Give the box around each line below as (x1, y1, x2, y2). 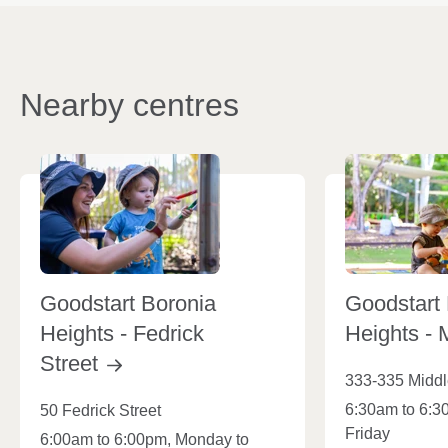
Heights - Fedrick (40, 320, 204, 346)
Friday (345, 424, 390, 442)
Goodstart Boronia (40, 290, 216, 316)
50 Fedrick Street (40, 401, 161, 419)
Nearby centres (20, 86, 239, 123)
